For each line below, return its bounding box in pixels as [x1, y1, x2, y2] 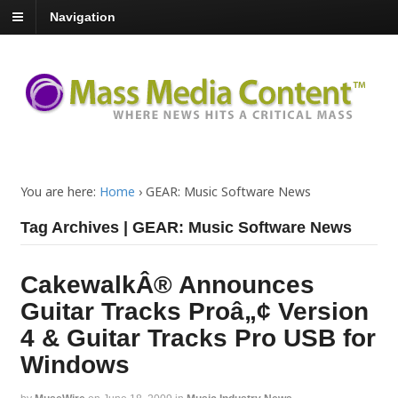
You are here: [20, 183, 96, 201]
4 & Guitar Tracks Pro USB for [20, 324, 376, 353]
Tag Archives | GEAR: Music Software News [20, 219, 352, 237]
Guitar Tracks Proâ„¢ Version [20, 298, 369, 326]
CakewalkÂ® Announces [20, 271, 314, 299]
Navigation [50, 10, 115, 25]
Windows [20, 351, 130, 379]
